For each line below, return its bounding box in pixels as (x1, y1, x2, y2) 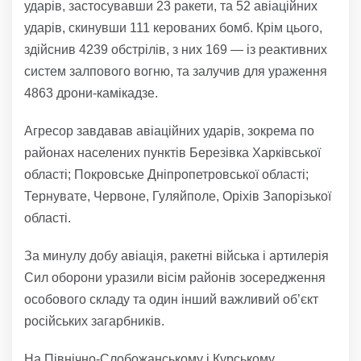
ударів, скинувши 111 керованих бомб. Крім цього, (24, 20, 322, 35)
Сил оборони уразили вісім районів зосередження (24, 270, 326, 284)
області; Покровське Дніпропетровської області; (24, 167, 309, 181)
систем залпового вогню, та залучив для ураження (24, 64, 327, 78)
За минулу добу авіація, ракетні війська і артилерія (24, 248, 329, 263)
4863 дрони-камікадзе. (24, 85, 158, 100)
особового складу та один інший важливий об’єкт (24, 292, 318, 306)
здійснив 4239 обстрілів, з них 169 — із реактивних (24, 42, 327, 56)
